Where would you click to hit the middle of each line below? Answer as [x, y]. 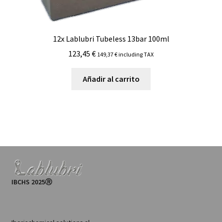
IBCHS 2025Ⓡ [31, 182]
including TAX [136, 55]
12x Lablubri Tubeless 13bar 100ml [111, 38]
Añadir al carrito [111, 79]
